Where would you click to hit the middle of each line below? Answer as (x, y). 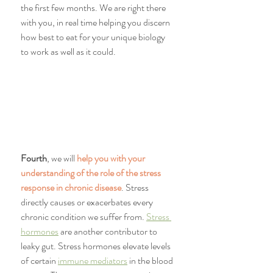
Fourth (34, 158)
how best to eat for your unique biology (94, 37)
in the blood (151, 261)
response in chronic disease (71, 188)
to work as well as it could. (68, 52)
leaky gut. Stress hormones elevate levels (97, 246)
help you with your (112, 158)
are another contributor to (109, 232)
